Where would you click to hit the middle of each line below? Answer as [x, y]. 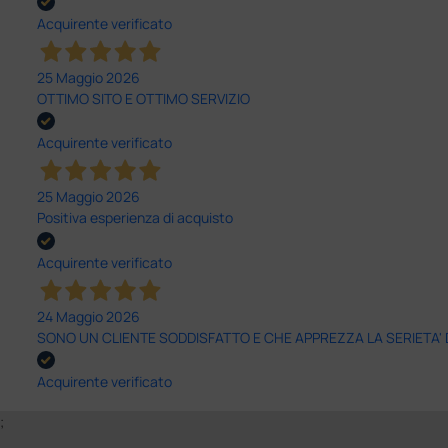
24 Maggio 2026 [88, 316]
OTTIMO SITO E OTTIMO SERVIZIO [143, 99]
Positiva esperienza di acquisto [134, 218]
